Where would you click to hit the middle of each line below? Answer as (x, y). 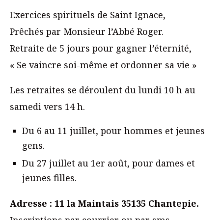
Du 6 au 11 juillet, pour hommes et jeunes (113, 131)
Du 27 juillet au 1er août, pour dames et (109, 163)
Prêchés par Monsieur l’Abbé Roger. (87, 32)
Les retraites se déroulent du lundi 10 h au (103, 90)
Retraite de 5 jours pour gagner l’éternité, (101, 48)
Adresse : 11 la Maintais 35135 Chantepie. (104, 204)
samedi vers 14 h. (47, 107)
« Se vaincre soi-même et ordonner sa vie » (103, 65)
